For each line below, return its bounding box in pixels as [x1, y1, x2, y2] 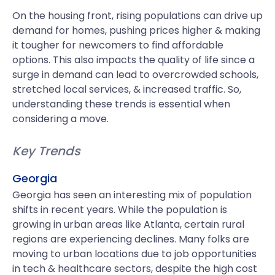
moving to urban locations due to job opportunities [12, 247, 257, 261]
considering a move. [12, 112, 109, 126]
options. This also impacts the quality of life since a [12, 53, 255, 67]
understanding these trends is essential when [12, 97, 230, 111]
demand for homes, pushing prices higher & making [12, 23, 260, 37]
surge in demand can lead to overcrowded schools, [12, 68, 258, 82]
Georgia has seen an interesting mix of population [12, 188, 252, 202]
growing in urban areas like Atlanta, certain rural [12, 217, 244, 231]
